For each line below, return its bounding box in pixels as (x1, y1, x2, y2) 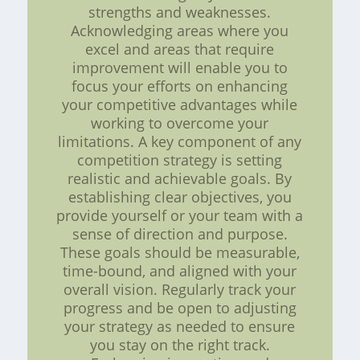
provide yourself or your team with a (56, 206, 304, 226)
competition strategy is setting (77, 150, 283, 170)
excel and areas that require (85, 39, 275, 59)
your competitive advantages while (62, 95, 298, 115)
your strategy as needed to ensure (64, 317, 296, 337)
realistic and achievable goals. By (67, 169, 292, 189)
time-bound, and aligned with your (63, 261, 297, 281)
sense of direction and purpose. (72, 224, 288, 244)
